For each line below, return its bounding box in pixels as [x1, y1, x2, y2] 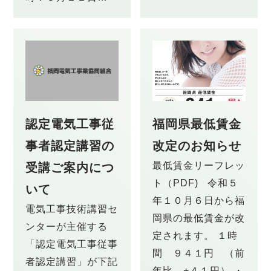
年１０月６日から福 [152, 194, 245, 206]
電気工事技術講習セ [25, 203, 119, 214]
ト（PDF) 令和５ [152, 177, 238, 188]
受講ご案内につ [25, 160, 115, 174]
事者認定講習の [25, 139, 115, 152]
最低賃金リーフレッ [152, 159, 245, 171]
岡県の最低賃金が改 [152, 212, 245, 223]
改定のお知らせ [152, 139, 241, 152]
